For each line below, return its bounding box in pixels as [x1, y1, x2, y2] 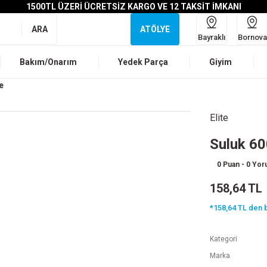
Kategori [210, 235, 237, 243]
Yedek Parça [118, 57, 168, 67]
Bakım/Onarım [20, 57, 77, 67]
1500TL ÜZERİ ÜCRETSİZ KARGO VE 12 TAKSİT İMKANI [26, 2, 241, 11]
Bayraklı [198, 32, 225, 42]
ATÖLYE [140, 24, 170, 34]
